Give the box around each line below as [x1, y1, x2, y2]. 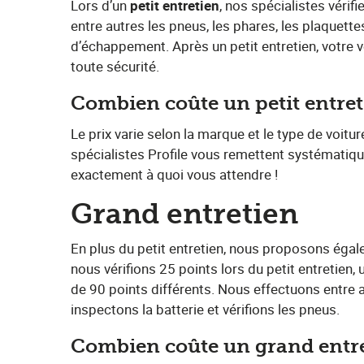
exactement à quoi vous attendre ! [71, 165, 278, 184]
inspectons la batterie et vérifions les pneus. [71, 300, 340, 318]
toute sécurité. [71, 57, 159, 76]
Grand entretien [71, 197, 298, 231]
